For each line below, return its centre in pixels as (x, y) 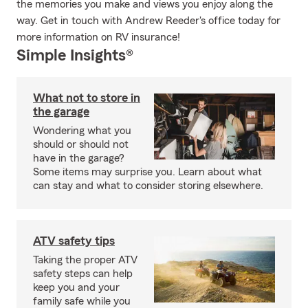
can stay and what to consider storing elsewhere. (148, 186)
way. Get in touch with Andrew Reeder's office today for (148, 21)
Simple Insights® (75, 56)
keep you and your (76, 287)
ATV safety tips (74, 241)
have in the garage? (79, 158)
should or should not (81, 144)
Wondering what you (82, 131)
